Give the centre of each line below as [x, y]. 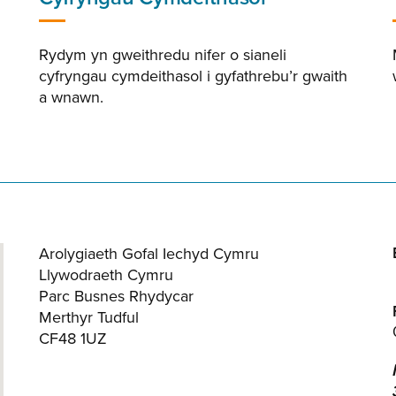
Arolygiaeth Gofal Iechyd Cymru [149, 254]
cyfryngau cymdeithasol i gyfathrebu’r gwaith [193, 76]
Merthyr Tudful [89, 317]
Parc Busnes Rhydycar [116, 296]
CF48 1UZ [73, 339]
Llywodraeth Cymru [106, 275]
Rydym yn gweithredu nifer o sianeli [163, 55]
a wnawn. [71, 97]
